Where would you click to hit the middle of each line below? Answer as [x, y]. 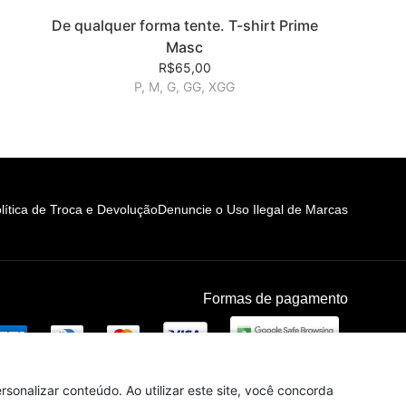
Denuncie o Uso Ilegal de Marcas [253, 209]
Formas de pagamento [275, 298]
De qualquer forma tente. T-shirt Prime [184, 25]
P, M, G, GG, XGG [184, 86]
